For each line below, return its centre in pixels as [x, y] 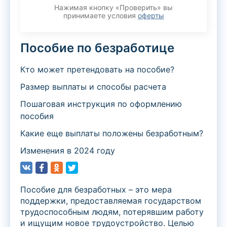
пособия [37, 116]
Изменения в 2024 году [68, 151]
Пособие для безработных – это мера [96, 190]
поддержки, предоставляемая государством [111, 201]
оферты [151, 16]
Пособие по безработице [97, 48]
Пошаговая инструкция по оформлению [101, 104]
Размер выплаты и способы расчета [93, 87]
